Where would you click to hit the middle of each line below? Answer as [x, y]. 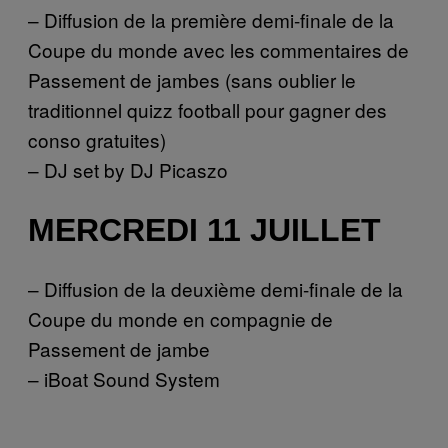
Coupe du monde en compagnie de [180, 319]
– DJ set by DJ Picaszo [128, 170]
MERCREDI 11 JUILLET [204, 229]
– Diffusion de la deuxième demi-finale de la [215, 289]
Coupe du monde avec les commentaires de [218, 50]
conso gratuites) [97, 140]
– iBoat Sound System [124, 379]
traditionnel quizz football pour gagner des [207, 110]
